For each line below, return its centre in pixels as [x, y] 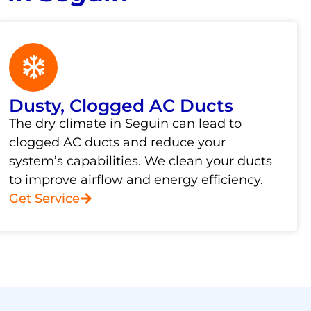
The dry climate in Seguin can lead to [126, 123]
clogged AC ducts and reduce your [118, 142]
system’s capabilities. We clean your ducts [141, 161]
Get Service [45, 198]
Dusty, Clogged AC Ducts [121, 105]
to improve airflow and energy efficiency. [136, 179]
